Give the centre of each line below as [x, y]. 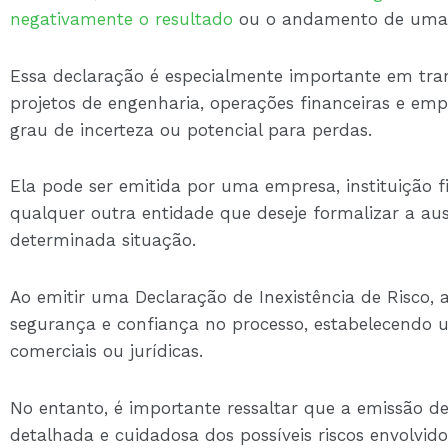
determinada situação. [103, 240]
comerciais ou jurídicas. [106, 351]
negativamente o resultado [121, 18]
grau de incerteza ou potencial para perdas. [191, 129]
